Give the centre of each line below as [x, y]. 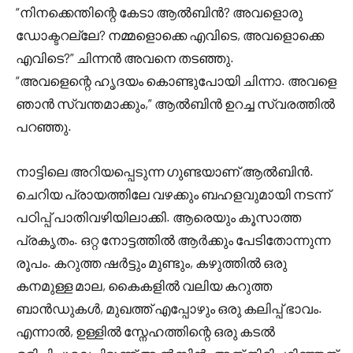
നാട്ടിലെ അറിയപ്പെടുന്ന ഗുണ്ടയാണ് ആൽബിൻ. [165, 171]
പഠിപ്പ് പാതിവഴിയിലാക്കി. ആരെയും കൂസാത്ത [158, 217]
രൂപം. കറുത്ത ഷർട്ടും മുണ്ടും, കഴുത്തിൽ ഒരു [151, 262]
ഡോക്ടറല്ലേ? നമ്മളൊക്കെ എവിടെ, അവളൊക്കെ [170, 35]
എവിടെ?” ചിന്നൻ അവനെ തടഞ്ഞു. [125, 58]
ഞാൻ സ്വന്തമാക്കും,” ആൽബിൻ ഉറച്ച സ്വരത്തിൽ [175, 103]
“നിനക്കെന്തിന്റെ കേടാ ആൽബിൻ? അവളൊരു [159, 12]
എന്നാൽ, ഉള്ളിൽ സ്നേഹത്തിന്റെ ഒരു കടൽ [145, 331]
